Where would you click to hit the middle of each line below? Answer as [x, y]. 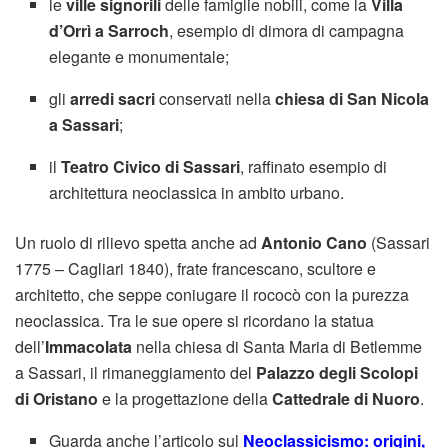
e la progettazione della [185, 399]
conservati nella [215, 99]
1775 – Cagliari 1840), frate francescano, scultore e [195, 269]
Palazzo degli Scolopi [337, 373]
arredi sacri [113, 99]
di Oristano [56, 399]
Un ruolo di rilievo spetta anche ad [138, 243]
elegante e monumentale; [139, 57]
